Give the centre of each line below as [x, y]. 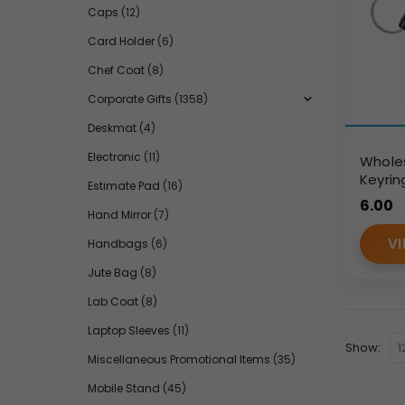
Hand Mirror [119, 214]
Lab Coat [113, 301]
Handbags [118, 243]
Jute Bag [113, 272]
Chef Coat [116, 70]
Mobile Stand [124, 388]
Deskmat [112, 127]
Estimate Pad [124, 185]
